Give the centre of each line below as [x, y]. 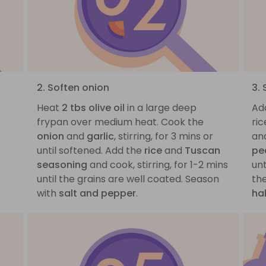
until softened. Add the [90, 150]
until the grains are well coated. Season [128, 179]
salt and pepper [97, 193]
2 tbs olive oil [93, 107]
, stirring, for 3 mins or [163, 136]
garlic [100, 136]
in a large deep [160, 107]
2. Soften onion [73, 87]
